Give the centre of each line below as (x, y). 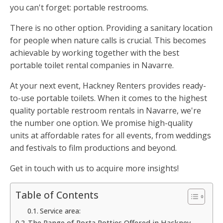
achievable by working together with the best (95, 53)
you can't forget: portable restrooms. (79, 8)
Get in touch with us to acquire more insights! (94, 168)
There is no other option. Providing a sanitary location (111, 28)
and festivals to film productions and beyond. (93, 148)
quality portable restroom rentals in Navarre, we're (106, 111)
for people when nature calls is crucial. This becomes (108, 41)
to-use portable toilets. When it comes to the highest (109, 98)
